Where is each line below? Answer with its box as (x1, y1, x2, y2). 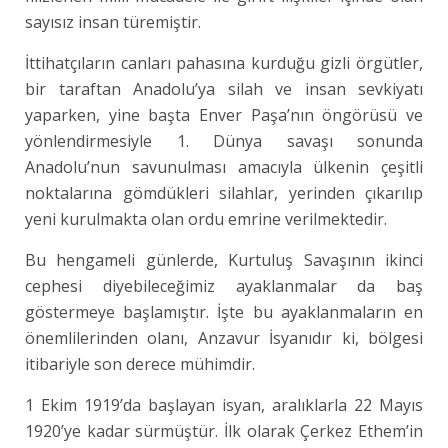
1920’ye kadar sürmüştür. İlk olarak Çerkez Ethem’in (25, 420, 424, 442)
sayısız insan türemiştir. (25, 11, 201, 33)
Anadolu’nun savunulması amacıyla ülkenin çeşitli (25, 156, 424, 178)
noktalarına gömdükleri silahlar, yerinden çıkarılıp (25, 182, 424, 204)
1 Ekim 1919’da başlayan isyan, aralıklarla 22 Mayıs (25, 394, 424, 416)
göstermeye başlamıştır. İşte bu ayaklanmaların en (25, 301, 424, 323)
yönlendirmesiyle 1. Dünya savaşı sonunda (25, 130, 424, 152)
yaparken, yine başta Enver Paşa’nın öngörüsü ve (25, 104, 424, 126)
